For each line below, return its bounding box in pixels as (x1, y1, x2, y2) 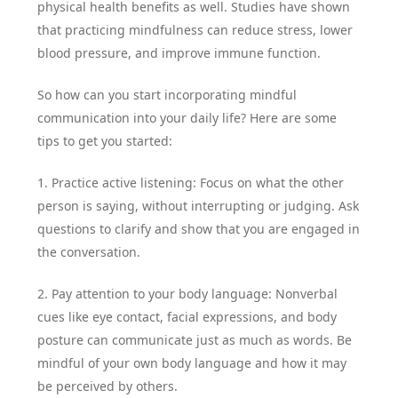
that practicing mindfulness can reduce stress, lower (37, 21, 354, 39)
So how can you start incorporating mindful (37, 86, 298, 104)
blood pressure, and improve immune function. (37, 44, 322, 62)
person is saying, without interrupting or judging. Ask (37, 197, 360, 215)
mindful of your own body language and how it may (37, 354, 347, 372)
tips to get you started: (37, 132, 173, 150)
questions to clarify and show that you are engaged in (37, 220, 361, 238)
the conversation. (37, 243, 141, 261)
